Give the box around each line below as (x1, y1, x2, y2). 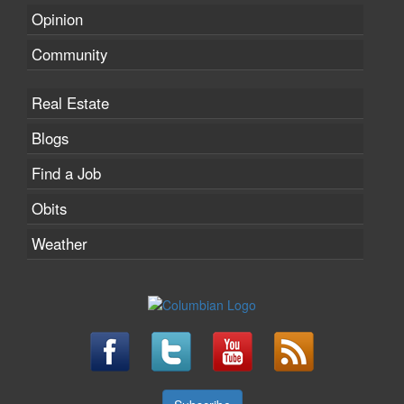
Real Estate (32, 91, 109, 114)
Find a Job (32, 161, 101, 184)
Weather (32, 232, 87, 254)
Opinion (32, 7, 83, 30)
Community (32, 42, 107, 65)
